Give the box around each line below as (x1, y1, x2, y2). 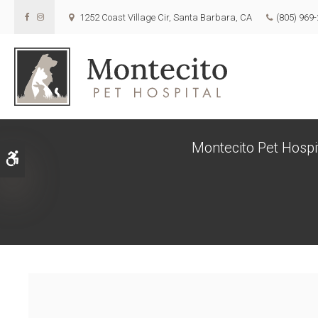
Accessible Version (18, 151, 114, 165)
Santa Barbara (173, 11, 236, 23)
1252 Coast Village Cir (79, 11, 169, 23)
